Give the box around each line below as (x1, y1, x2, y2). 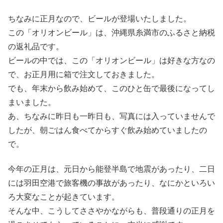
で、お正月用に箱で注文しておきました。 (8, 70, 159, 79)
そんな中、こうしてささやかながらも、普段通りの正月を (8, 207, 215, 216)
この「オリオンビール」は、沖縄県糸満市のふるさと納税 (8, 28, 215, 37)
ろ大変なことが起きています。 (8, 193, 119, 202)
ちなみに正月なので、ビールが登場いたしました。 (8, 14, 191, 23)
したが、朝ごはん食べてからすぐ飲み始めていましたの (8, 125, 207, 134)
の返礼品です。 (8, 42, 64, 51)
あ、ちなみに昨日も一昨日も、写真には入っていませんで (8, 111, 215, 120)
